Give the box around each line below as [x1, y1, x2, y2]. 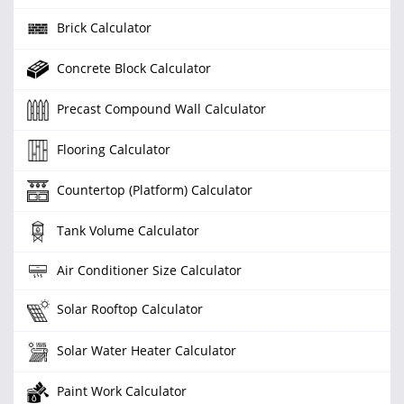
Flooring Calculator [53, 140, 170, 158]
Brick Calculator [53, 18, 151, 36]
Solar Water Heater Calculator [53, 341, 236, 359]
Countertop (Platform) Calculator [53, 180, 252, 198]
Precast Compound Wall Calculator [53, 99, 266, 117]
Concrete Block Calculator [53, 59, 211, 77]
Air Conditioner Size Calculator [53, 261, 242, 279]
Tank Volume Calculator [53, 221, 199, 239]
